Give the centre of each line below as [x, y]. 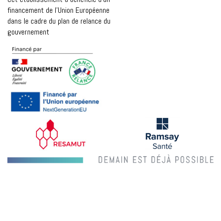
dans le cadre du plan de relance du [59, 21]
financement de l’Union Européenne [58, 10]
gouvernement [28, 32]
